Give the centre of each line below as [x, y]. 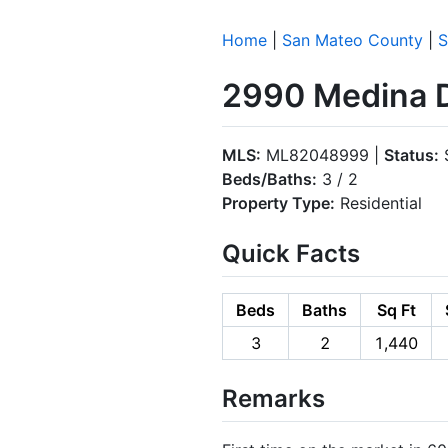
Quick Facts [291, 253]
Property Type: [278, 202]
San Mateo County [352, 40]
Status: [411, 154]
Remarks [273, 398]
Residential [378, 202]
